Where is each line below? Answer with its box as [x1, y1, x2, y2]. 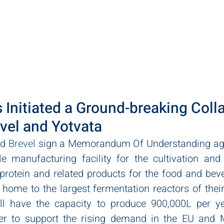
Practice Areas [24, 12, 77, 24]
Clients [180, 12, 205, 24]
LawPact [132, 12, 163, 24]
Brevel [8, 136, 35, 151]
